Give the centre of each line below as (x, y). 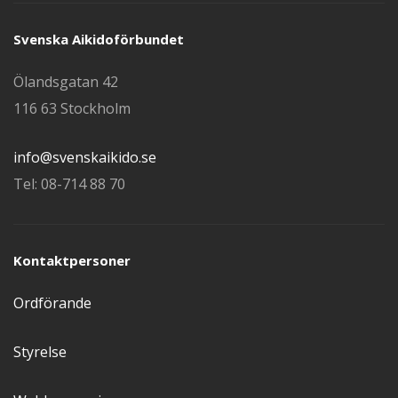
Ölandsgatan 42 (66, 82)
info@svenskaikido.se (85, 157)
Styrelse (40, 352)
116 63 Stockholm (72, 108)
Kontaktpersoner (72, 260)
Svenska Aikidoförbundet (99, 39)
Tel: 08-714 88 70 (69, 184)
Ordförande (52, 303)
